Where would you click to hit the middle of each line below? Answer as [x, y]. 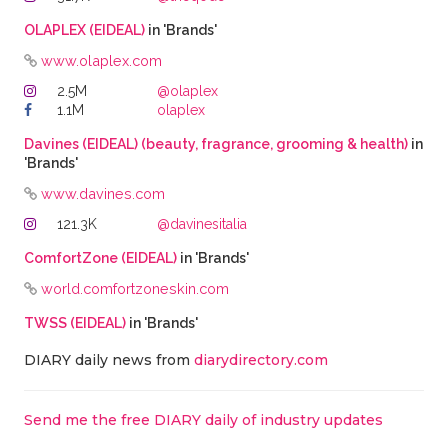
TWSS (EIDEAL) [74, 323]
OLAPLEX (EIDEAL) [84, 30]
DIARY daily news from [108, 360]
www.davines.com [102, 193]
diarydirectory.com [260, 360]
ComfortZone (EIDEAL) [100, 258]
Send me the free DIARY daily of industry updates [203, 420]
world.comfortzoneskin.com [134, 288]
